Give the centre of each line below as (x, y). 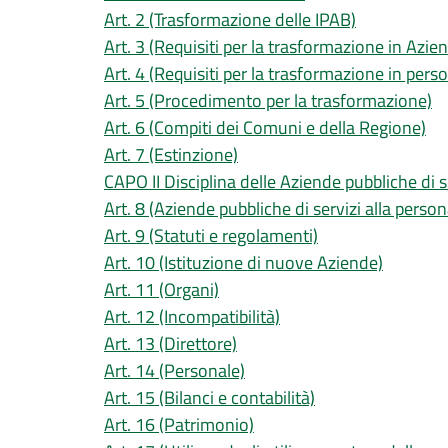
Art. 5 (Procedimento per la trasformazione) (268, 100)
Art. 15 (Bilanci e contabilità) (209, 397)
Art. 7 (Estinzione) (171, 154)
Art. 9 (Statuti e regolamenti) (211, 235)
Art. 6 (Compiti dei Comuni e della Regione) (265, 127)
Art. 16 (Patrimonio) (179, 424)
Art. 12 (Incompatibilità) (192, 316)
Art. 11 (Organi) (161, 289)
